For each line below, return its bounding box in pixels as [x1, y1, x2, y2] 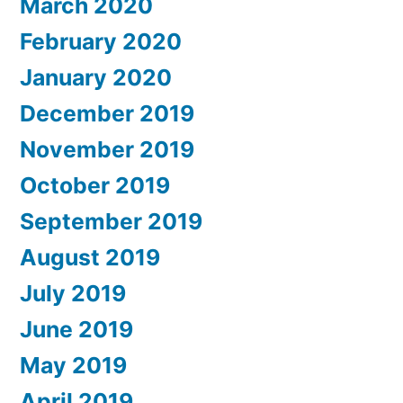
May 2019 [20, 351, 127, 379]
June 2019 [20, 315, 133, 343]
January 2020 [20, 63, 172, 91]
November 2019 [20, 135, 194, 163]
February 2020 [20, 27, 182, 55]
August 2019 [20, 243, 160, 271]
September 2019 [20, 207, 202, 235]
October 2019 [20, 171, 170, 199]
